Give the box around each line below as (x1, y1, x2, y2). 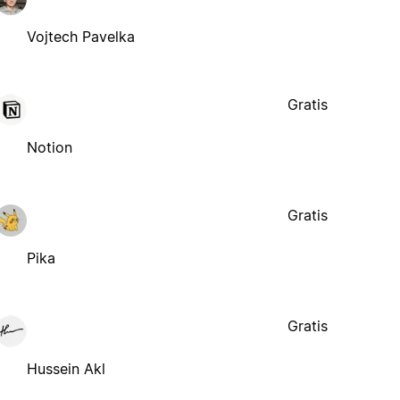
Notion (27, 137, 73, 156)
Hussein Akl (27, 359, 106, 378)
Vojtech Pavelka (27, 27, 136, 46)
